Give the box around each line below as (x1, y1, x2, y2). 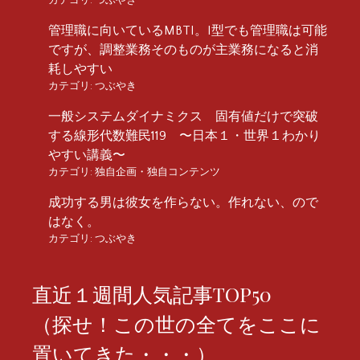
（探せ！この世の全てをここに (32, 309, 321, 337)
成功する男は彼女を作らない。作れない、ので (48, 194, 318, 210)
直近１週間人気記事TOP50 (32, 280, 292, 307)
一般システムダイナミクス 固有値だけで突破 (48, 108, 318, 124)
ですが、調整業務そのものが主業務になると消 (48, 42, 318, 57)
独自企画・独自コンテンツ (95, 166, 220, 178)
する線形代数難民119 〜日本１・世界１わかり (48, 128, 321, 143)
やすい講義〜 (48, 147, 125, 162)
